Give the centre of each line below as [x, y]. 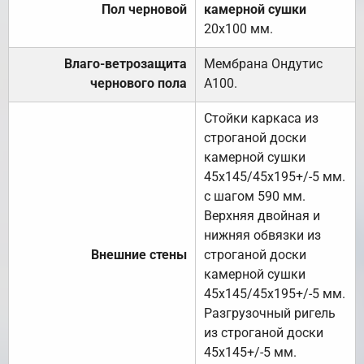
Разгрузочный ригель [270, 313]
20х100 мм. [238, 28]
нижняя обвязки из [262, 235]
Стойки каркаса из [261, 118]
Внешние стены [139, 254]
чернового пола [139, 83]
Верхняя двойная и [262, 215]
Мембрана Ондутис [263, 63]
